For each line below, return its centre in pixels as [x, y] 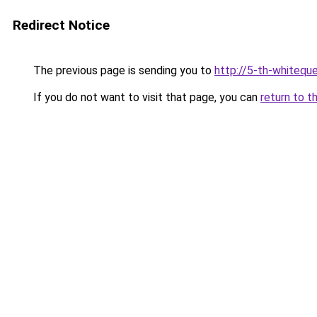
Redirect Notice [61, 25]
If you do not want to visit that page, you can [145, 97]
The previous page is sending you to [122, 70]
